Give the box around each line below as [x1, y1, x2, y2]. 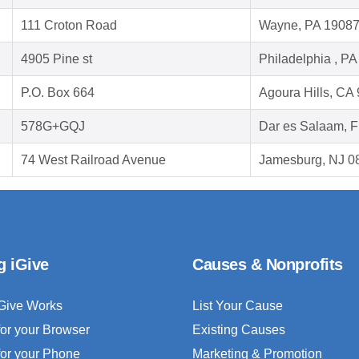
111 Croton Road [21, 18, 117, 33]
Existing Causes [192, 323, 285, 337]
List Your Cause [192, 299, 283, 313]
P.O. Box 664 [21, 86, 95, 100]
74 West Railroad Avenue [21, 153, 166, 167]
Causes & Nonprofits [192, 256, 343, 274]
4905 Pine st [21, 52, 92, 67]
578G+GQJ [21, 119, 85, 134]
